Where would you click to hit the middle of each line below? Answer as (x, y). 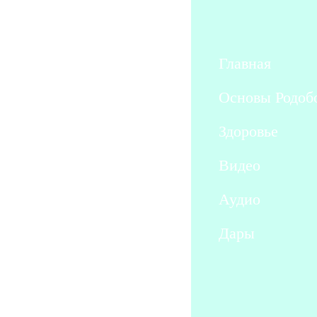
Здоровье (248, 131)
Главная (245, 63)
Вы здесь (237, 287)
